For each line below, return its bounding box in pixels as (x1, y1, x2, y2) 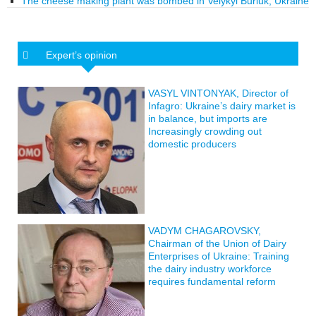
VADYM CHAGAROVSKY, (148, 224, 261, 236)
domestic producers (148, 138, 236, 150)
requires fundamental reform (148, 275, 276, 287)
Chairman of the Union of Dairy (148, 237, 286, 249)
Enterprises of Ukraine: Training (148, 250, 289, 262)
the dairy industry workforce (148, 262, 272, 274)
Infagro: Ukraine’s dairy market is (148, 99, 296, 111)
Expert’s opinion (46, 49, 117, 61)
